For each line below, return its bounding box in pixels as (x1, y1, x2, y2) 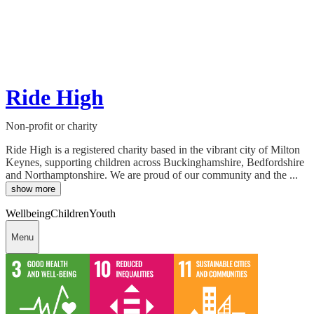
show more (11, 184, 55, 195)
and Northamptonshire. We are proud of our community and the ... (6, 169, 298, 182)
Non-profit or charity (6, 120, 97, 132)
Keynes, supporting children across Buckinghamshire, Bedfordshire (6, 156, 304, 169)
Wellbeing (6, 207, 50, 220)
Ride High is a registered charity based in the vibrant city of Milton (6, 144, 300, 156)
